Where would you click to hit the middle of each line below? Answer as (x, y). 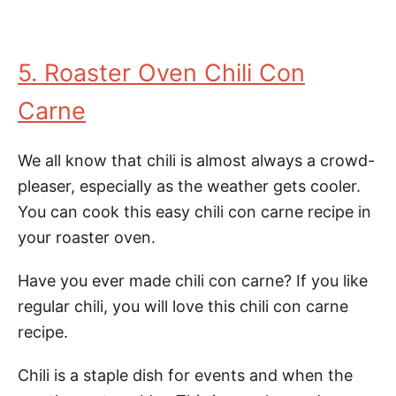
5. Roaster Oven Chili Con (161, 73)
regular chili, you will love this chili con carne (183, 306)
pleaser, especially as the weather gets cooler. (189, 186)
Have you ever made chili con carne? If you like (193, 281)
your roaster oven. (87, 237)
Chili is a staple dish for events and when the (185, 375)
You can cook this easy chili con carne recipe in (194, 212)
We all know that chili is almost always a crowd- (196, 160)
